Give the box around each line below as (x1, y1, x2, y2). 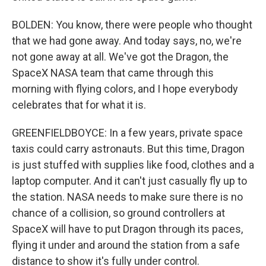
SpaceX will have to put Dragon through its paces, (12, 223, 243, 235)
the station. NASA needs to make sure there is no (12, 191, 243, 203)
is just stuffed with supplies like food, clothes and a (12, 159, 254, 171)
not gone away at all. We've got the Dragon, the (12, 50, 229, 63)
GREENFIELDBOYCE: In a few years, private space (12, 126, 243, 139)
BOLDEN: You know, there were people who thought (12, 18, 252, 31)
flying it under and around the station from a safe (12, 239, 240, 251)
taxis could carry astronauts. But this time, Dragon (12, 142, 245, 155)
